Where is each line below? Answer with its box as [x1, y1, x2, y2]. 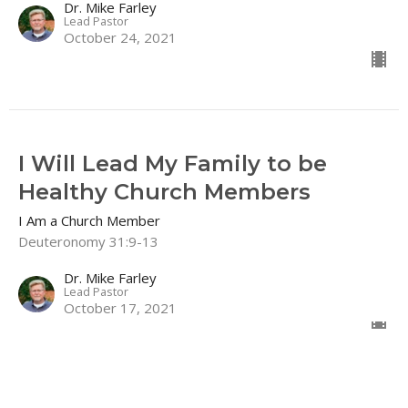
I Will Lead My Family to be [18, 149, 327, 177]
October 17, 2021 [64, 298, 177, 317]
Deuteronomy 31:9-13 [18, 231, 158, 250]
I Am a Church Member [18, 210, 160, 229]
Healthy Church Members [18, 178, 311, 205]
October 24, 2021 [64, 27, 177, 46]
